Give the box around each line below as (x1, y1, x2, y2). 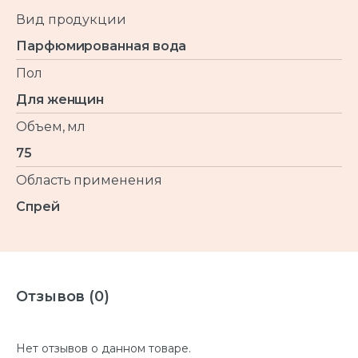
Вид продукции (16, 11, 126, 27)
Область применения (16, 172, 162, 188)
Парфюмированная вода (16, 38, 187, 54)
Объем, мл (16, 118, 86, 134)
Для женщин (16, 91, 105, 107)
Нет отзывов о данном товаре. (16, 340, 191, 356)
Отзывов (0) (16, 287, 110, 305)
